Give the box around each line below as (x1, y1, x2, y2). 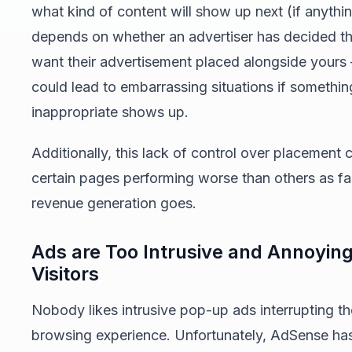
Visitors (31, 262, 99, 285)
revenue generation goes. (31, 195, 196, 211)
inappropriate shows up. (31, 104, 189, 120)
